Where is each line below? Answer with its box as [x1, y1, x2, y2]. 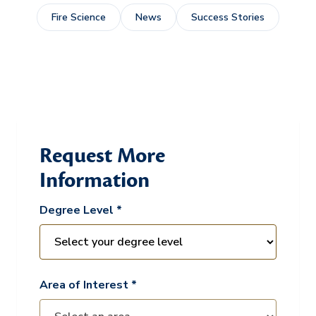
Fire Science [51, 10, 106, 24]
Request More [39, 142, 165, 169]
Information [39, 166, 150, 194]
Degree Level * [39, 202, 122, 218]
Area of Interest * [39, 276, 137, 293]
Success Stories [191, 10, 265, 24]
